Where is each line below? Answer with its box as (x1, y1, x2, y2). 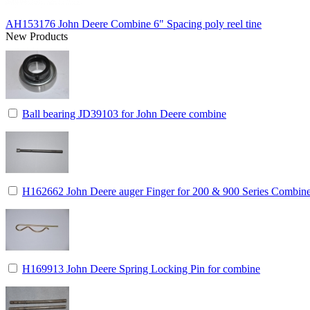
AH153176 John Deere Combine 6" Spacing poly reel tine (6, 17, 262, 30)
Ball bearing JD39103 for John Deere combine (22, 107, 226, 120)
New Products (6, 30, 68, 42)
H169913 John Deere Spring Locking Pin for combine (22, 262, 260, 275)
